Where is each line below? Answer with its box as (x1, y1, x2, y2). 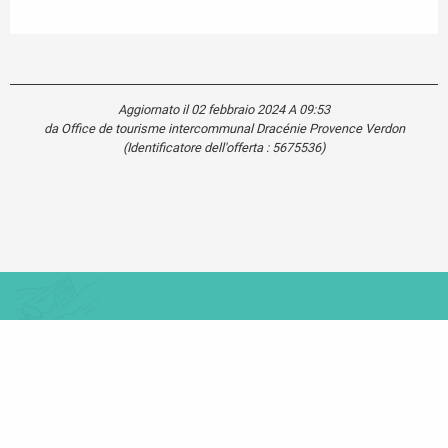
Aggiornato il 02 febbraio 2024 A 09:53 (118, 102, 330, 118)
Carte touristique (166, 336, 282, 356)
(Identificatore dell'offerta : (123, 140, 272, 156)
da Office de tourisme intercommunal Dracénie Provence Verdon (43, 121, 405, 137)
